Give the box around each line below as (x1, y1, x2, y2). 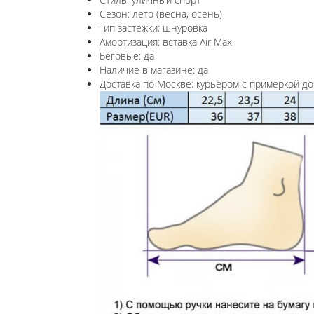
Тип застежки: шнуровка (100, 20, 207, 34)
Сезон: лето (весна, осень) (100, 6, 222, 20)
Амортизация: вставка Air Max (100, 34, 235, 48)
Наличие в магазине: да (100, 62, 208, 76)
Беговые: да (100, 48, 154, 62)
